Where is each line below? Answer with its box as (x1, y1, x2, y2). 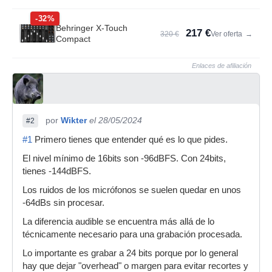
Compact (56, 34, 90, 44)
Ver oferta (211, 30, 244, 38)
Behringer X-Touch (56, 23, 127, 33)
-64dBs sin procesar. (22, 198, 104, 208)
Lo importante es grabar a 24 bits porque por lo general (22, 248, 238, 258)
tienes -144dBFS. (22, 166, 91, 176)
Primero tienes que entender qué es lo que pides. (32, 135, 228, 144)
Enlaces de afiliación (192, 62, 251, 69)
